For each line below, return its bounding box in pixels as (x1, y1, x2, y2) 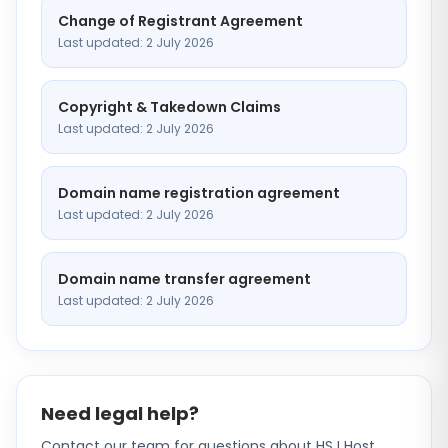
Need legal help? (41, 401, 199, 426)
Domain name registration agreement (58, 183, 340, 203)
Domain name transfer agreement (58, 269, 311, 289)
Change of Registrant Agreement (58, 11, 303, 31)
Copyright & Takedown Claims (58, 97, 281, 117)
